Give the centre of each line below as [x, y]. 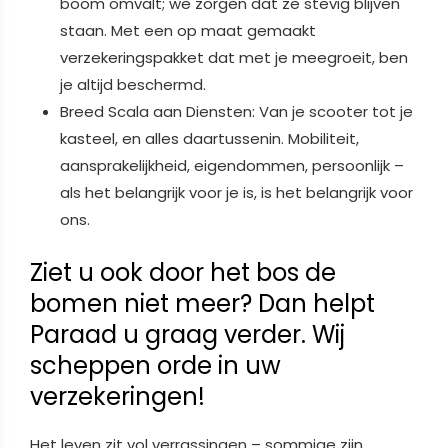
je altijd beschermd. [133, 85]
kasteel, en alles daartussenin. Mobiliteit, [209, 139]
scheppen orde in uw [155, 366]
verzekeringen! [117, 397]
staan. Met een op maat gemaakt [188, 31]
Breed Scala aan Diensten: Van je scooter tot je [236, 112]
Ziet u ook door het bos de [183, 273]
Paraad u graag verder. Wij [187, 335]
